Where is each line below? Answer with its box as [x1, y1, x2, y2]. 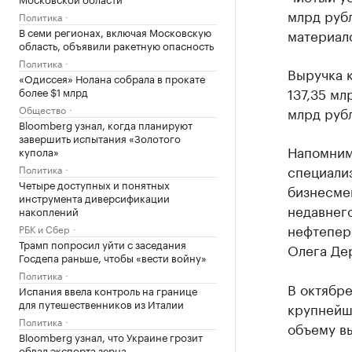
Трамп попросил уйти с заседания [19, 236, 186, 251]
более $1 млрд [19, 83, 88, 99]
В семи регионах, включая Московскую [19, 24, 211, 39]
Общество [19, 101, 66, 116]
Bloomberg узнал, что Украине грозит [19, 328, 203, 344]
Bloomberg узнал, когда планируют [19, 116, 192, 132]
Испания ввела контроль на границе [19, 282, 197, 298]
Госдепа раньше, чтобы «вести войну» [19, 249, 207, 265]
